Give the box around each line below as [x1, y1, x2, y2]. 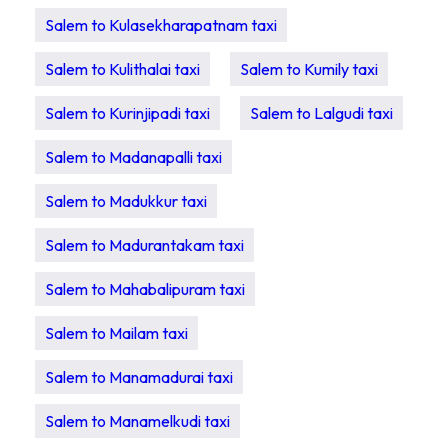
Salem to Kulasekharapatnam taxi [45, 15, 277, 35]
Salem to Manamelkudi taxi [45, 411, 230, 431]
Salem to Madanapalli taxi [45, 147, 222, 167]
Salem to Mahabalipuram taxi [45, 279, 245, 299]
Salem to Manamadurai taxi [45, 367, 233, 387]
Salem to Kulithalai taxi [45, 59, 200, 79]
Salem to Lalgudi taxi [250, 103, 393, 123]
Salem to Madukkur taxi [45, 191, 207, 211]
